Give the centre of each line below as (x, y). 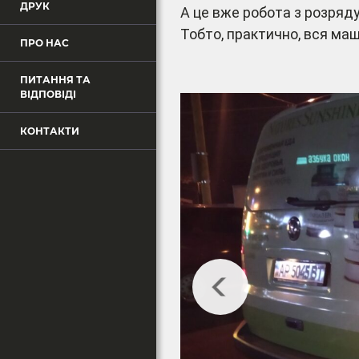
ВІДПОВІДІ (48, 94)
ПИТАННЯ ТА (55, 80)
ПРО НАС (44, 43)
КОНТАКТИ (50, 131)
